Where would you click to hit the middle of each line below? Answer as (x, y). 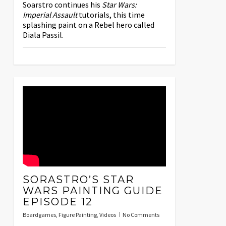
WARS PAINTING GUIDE (93, 191)
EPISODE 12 (58, 202)
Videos (107, 215)
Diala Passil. (43, 35)
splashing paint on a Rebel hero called (88, 25)
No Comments (141, 215)
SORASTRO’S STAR (78, 180)
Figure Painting (77, 215)
